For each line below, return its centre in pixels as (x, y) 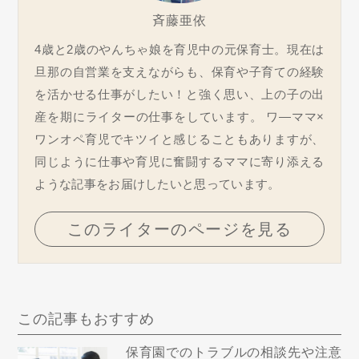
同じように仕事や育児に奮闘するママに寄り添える (179, 161)
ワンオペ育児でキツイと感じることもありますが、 (179, 139)
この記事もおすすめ (86, 319)
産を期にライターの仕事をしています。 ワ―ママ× (179, 116)
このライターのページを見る (179, 229)
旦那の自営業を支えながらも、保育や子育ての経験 (179, 71)
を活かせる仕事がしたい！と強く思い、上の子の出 (179, 94)
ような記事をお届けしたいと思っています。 (157, 184)
